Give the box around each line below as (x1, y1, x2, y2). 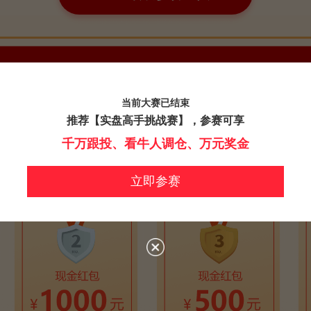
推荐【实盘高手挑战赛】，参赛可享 (67, 114, 244, 126)
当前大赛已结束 (121, 96, 190, 108)
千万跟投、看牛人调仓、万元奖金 (62, 136, 249, 151)
